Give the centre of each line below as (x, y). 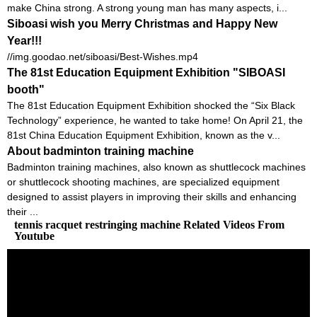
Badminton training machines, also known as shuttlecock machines (156, 167)
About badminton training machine (100, 151)
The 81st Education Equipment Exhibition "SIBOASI (146, 72)
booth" (26, 89)
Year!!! (24, 40)
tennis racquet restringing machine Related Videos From (149, 224)
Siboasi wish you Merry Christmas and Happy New (142, 23)
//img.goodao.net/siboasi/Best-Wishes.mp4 (103, 56)
